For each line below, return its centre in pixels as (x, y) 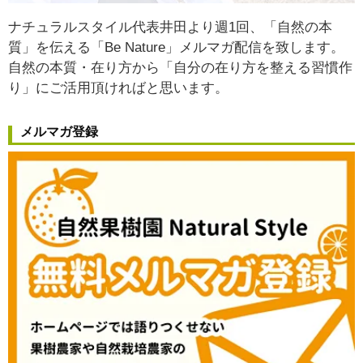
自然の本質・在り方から (84, 68)
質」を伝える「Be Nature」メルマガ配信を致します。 (176, 48)
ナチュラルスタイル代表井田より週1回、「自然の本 (170, 28)
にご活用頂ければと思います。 (132, 88)
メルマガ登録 (59, 132)
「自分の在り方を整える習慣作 (256, 68)
